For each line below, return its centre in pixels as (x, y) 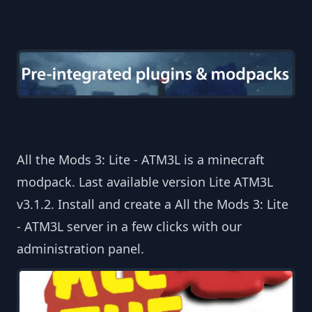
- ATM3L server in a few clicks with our (129, 227)
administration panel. (80, 249)
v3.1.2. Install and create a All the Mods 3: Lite (153, 204)
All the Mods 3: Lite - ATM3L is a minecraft (141, 160)
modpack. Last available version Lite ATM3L (145, 182)
